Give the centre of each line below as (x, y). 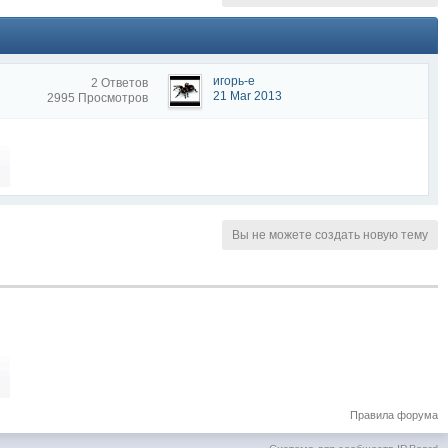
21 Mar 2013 (247, 96)
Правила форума (394, 415)
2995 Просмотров (97, 98)
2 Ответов (119, 83)
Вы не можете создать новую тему (330, 235)
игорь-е (234, 81)
